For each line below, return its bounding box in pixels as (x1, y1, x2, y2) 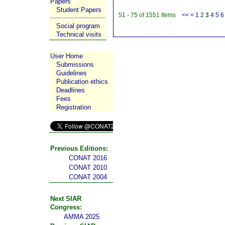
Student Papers (56, 6, 101, 14)
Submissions (56, 60, 94, 68)
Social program (56, 22, 100, 30)
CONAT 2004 (69, 173, 107, 181)
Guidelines (56, 69, 87, 77)
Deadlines (56, 86, 85, 94)
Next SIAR (50, 194, 81, 202)
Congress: (50, 203, 82, 211)
